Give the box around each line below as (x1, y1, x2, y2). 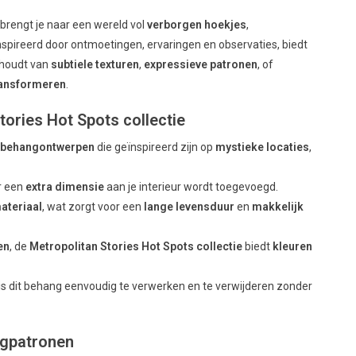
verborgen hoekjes (147, 17, 247, 31)
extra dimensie (25, 180, 105, 193)
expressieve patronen (144, 57, 258, 71)
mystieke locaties (215, 140, 310, 153)
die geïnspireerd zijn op (95, 140, 216, 153)
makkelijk (252, 199, 304, 213)
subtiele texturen (51, 57, 140, 71)
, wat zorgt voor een (42, 199, 145, 213)
